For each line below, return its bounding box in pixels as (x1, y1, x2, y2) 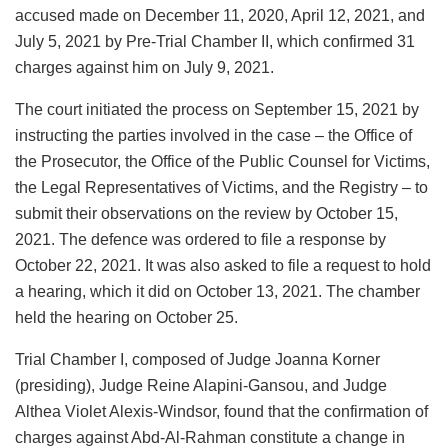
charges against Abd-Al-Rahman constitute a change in (15, 428, 405, 446)
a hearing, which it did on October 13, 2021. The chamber (15, 282, 420, 300)
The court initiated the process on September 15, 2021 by (15, 100, 419, 118)
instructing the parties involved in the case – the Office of (15, 126, 412, 144)
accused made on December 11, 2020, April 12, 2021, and (15, 6, 425, 24)
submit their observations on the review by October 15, (15, 204, 398, 222)
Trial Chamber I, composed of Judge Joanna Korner (15, 350, 380, 368)
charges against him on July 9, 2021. (15, 58, 274, 76)
